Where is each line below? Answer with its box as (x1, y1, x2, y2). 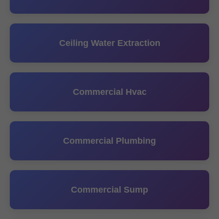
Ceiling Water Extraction (59, 38, 160, 48)
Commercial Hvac (72, 87, 147, 97)
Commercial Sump (71, 185, 148, 195)
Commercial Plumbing (63, 136, 156, 146)
